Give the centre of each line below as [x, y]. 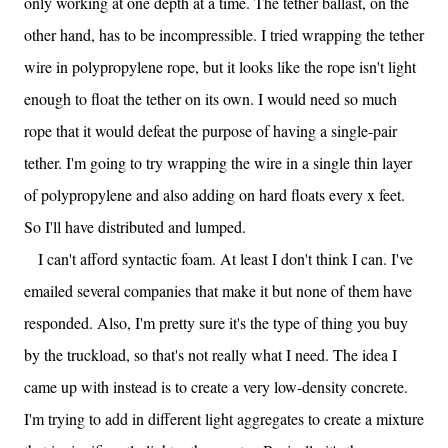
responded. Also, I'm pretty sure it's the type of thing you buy [216, 322]
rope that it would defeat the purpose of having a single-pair [210, 130]
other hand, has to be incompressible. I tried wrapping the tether [224, 34]
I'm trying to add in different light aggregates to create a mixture [224, 418]
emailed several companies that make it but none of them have [218, 290]
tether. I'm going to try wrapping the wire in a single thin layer [218, 162]
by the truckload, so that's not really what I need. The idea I [210, 354]
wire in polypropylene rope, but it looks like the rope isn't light [220, 66]
